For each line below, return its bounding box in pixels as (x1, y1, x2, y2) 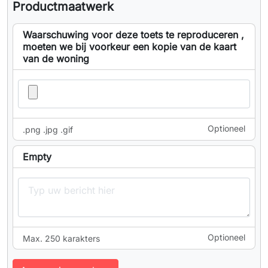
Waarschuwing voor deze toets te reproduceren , (23, 29, 244, 41)
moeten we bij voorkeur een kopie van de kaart (23, 41, 236, 53)
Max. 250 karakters (23, 233, 100, 244)
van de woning (23, 53, 89, 65)
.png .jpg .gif (23, 124, 73, 135)
